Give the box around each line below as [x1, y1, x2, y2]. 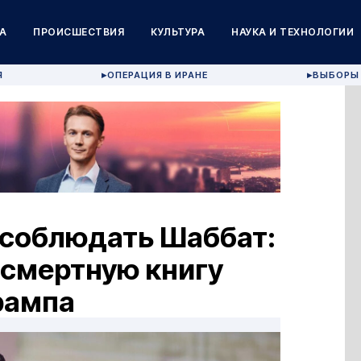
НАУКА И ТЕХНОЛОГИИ [231, 26, 355, 38]
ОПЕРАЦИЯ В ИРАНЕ [107, 69, 209, 81]
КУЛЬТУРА [151, 26, 205, 38]
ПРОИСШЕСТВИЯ [33, 26, 125, 38]
